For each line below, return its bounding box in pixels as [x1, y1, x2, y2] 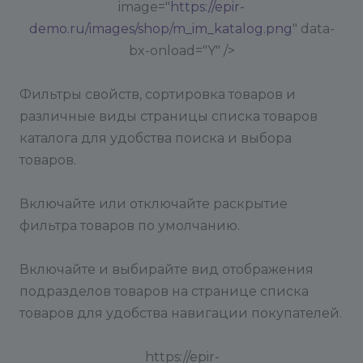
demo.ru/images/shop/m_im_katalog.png [28, 21, 293, 36]
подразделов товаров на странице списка [19, 284, 309, 299]
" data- [292, 21, 335, 36]
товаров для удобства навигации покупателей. [19, 305, 342, 321]
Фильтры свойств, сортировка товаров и [19, 87, 296, 102]
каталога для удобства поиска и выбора [19, 130, 292, 146]
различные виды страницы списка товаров [19, 109, 318, 124]
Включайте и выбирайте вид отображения [19, 262, 314, 277]
